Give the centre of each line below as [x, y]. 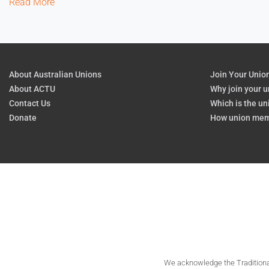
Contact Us [30, 103]
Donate [23, 118]
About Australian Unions [55, 74]
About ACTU [32, 89]
